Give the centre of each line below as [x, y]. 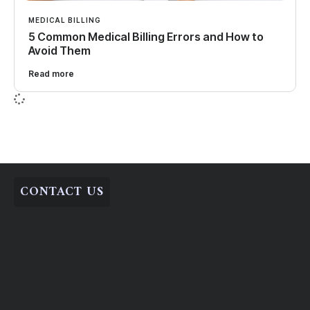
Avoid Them [60, 50]
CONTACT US [62, 192]
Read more [51, 73]
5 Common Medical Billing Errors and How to [146, 36]
